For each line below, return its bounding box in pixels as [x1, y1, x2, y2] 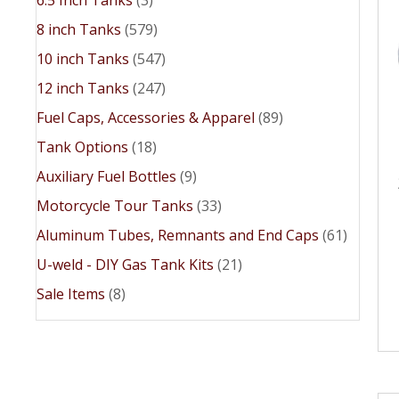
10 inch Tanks [37, 48, 129, 69]
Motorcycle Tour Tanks [37, 195, 193, 216]
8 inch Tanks [37, 19, 121, 39]
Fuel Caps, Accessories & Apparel [37, 107, 255, 127]
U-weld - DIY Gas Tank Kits [37, 254, 214, 274]
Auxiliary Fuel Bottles [37, 166, 176, 186]
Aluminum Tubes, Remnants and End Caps [37, 224, 319, 245]
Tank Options [37, 136, 128, 157]
